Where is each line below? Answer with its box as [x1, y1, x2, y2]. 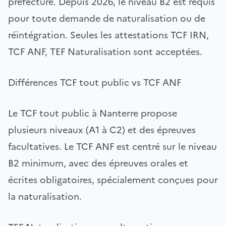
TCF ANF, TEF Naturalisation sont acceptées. [8, 44, 202, 59]
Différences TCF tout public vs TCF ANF [8, 75, 181, 89]
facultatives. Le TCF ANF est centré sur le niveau [8, 139, 217, 153]
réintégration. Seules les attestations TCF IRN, [8, 28, 209, 42]
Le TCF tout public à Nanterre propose [8, 106, 177, 120]
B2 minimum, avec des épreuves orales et [8, 156, 188, 170]
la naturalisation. [8, 189, 82, 203]
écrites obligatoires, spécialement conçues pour [8, 173, 218, 187]
